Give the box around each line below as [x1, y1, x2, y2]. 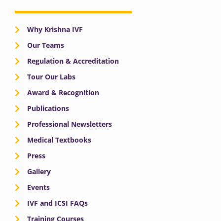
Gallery [27, 167, 51, 177]
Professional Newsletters [27, 119, 112, 129]
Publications [27, 104, 69, 113]
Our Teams [27, 40, 64, 50]
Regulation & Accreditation [27, 56, 119, 66]
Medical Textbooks [27, 135, 91, 145]
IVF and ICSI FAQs [27, 198, 88, 208]
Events [27, 183, 50, 192]
